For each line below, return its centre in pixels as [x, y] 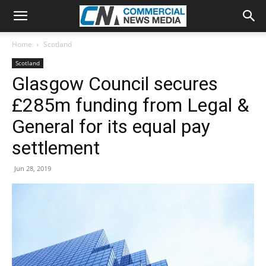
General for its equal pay [111, 126]
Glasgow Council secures [115, 84]
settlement [56, 148]
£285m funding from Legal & [130, 105]
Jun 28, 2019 [33, 168]
